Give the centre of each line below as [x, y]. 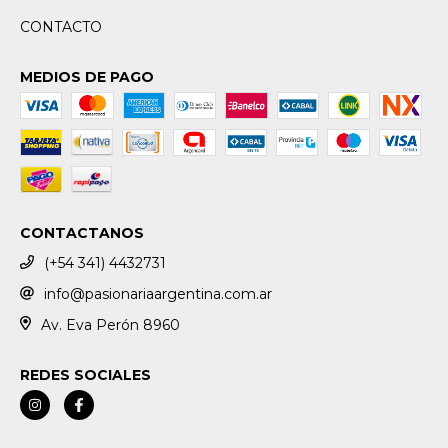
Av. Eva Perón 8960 [110, 324]
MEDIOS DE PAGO [87, 77]
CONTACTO [61, 27]
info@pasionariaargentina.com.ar [158, 293]
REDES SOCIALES [85, 375]
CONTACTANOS [82, 233]
